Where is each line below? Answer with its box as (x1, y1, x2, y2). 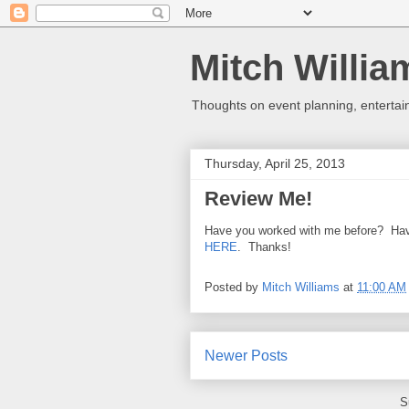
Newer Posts (204, 348, 288, 363)
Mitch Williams (262, 280, 340, 295)
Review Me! (204, 187, 312, 210)
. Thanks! (237, 240, 291, 254)
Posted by (204, 280, 262, 295)
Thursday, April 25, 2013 (204, 156, 345, 171)
